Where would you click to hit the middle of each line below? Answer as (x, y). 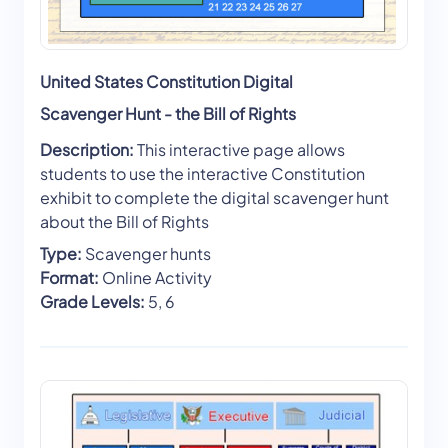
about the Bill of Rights (124, 222)
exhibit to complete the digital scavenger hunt (214, 198)
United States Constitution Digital (166, 82)
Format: (69, 278)
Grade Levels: (92, 302)
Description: (87, 150)
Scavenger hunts (146, 254)
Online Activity (155, 278)
